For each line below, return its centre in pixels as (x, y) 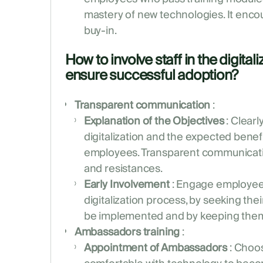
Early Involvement (127, 185)
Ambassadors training (127, 232)
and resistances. (123, 169)
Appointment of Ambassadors (156, 248)
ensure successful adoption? (151, 76)
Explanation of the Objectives (154, 122)
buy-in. (100, 31)
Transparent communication (142, 106)
